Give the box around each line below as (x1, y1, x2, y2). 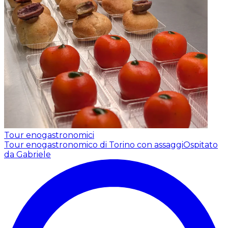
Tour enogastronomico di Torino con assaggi (4, 139, 183, 150)
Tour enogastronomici (4, 130, 94, 140)
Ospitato (183, 139, 218, 150)
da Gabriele (4, 149, 51, 159)
